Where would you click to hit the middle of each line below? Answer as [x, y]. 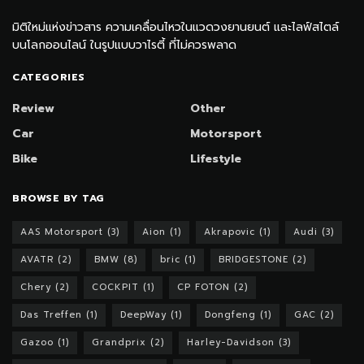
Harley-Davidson [231, 342]
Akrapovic [230, 232]
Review [33, 108]
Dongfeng [230, 314]
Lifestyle [216, 158]
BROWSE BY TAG [58, 198]
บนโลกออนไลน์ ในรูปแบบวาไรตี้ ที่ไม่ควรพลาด [124, 45]
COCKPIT [115, 287]
